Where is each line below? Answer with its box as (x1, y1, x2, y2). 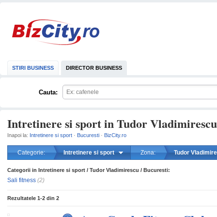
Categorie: (17, 149, 45, 156)
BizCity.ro (104, 132, 126, 138)
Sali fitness (7, 177, 36, 184)
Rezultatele (7, 195, 37, 201)
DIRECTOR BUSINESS (66, 65, 122, 71)
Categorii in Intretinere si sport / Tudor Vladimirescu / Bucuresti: (7, 167, 170, 173)
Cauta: (39, 89, 58, 96)
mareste (174, 170, 196, 176)
